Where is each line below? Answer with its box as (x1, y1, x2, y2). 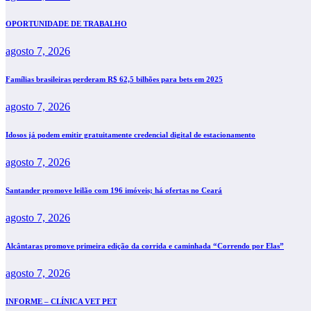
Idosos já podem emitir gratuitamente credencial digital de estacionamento (6, 131, 255, 140)
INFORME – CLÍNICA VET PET (6, 296, 117, 305)
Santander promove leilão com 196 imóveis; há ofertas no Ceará (6, 186, 222, 195)
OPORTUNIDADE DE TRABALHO (6, 19, 127, 28)
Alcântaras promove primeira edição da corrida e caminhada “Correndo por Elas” (6, 242, 284, 250)
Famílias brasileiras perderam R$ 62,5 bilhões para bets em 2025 (6, 75, 223, 84)
